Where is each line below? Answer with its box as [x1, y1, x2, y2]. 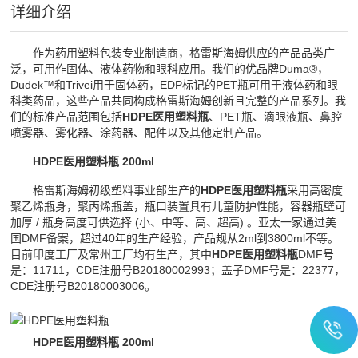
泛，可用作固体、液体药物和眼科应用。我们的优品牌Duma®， [10, 62, 329, 75]
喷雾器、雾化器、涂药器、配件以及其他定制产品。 [10, 125, 268, 139]
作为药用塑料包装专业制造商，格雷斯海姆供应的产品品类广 [10, 46, 336, 59]
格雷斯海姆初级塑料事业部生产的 [10, 183, 201, 197]
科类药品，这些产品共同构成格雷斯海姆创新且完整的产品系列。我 [10, 93, 347, 107]
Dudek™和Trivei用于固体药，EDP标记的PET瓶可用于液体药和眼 [10, 78, 339, 91]
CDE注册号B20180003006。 [10, 279, 157, 292]
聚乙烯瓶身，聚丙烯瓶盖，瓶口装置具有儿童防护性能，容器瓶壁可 [10, 199, 347, 213]
